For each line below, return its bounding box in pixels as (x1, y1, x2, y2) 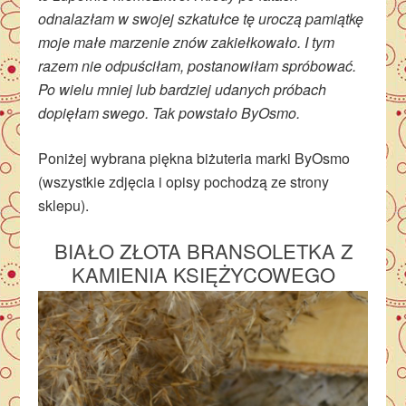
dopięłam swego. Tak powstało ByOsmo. (38, 102, 301, 123)
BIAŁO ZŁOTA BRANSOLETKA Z (53, 237, 353, 265)
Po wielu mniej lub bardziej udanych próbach (38, 79, 327, 100)
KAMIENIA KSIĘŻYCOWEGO (71, 260, 335, 288)
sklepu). (38, 195, 90, 216)
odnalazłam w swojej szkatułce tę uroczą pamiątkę (38, 8, 364, 29)
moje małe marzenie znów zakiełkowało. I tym (38, 32, 335, 53)
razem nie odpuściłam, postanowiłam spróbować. (38, 55, 357, 76)
